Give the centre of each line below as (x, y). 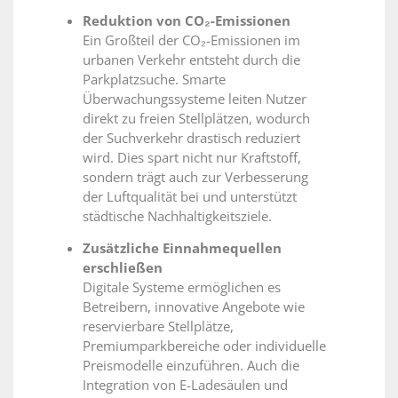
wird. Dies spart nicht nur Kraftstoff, (192, 158)
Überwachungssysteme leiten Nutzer (195, 99)
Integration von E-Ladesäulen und (185, 385)
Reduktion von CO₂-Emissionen (187, 21)
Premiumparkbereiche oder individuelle (204, 346)
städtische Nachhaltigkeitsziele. (177, 216)
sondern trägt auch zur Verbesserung (195, 177)
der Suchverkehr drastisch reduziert (191, 138)
